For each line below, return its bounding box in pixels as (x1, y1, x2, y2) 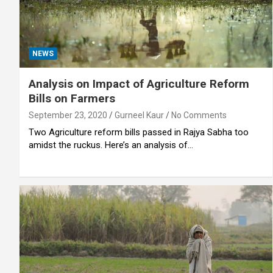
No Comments (171, 110, 227, 120)
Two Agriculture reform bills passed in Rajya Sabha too (29, 126, 249, 138)
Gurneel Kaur (115, 110, 164, 120)
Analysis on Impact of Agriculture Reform (29, 76, 249, 91)
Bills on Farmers (29, 91, 115, 105)
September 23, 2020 (29, 110, 107, 120)
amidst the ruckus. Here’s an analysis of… (29, 139, 193, 151)
